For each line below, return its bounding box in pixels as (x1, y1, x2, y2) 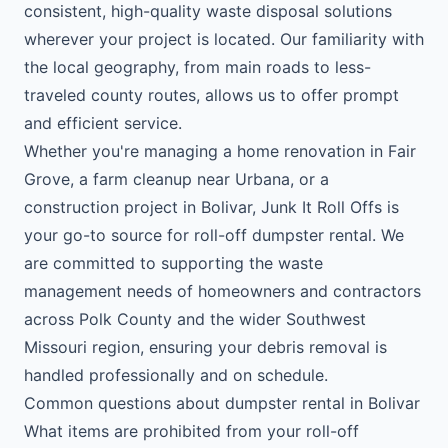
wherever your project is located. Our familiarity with (24, 29, 424, 49)
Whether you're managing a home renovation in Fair (24, 141, 416, 161)
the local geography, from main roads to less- (24, 57, 371, 77)
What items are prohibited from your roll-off (24, 421, 359, 441)
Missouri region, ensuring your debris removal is (24, 337, 387, 357)
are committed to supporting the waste (24, 253, 323, 273)
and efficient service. (24, 113, 182, 133)
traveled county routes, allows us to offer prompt (24, 85, 399, 105)
